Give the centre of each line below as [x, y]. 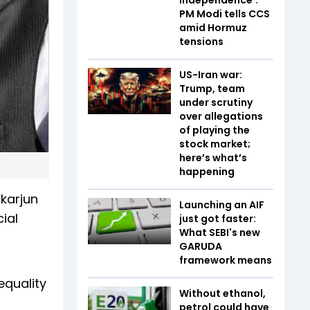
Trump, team [212, 88]
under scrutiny [216, 102]
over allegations [221, 116]
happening [207, 171]
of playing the [215, 130]
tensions [201, 41]
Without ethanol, [222, 293]
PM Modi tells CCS [225, 13]
